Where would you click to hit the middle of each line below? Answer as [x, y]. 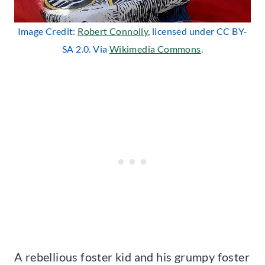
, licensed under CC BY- [198, 31]
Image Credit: [48, 31]
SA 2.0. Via [85, 49]
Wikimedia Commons [155, 49]
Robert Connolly [113, 31]
